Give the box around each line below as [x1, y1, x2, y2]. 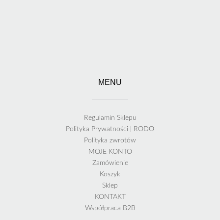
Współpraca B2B [84, 205, 136, 212]
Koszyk [100, 171, 120, 178]
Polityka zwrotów [84, 137, 136, 144]
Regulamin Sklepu [83, 114, 137, 122]
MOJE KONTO [88, 148, 132, 156]
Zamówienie [92, 160, 128, 167]
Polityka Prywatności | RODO [66, 126, 154, 133]
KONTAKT [94, 193, 126, 201]
